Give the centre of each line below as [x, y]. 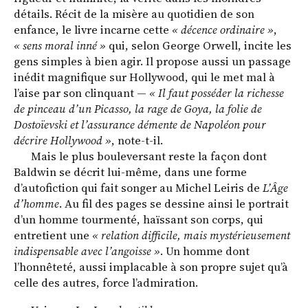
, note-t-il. [137, 141]
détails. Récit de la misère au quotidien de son [134, 14]
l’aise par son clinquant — [81, 93]
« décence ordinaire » [223, 30]
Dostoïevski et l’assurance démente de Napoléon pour [140, 125]
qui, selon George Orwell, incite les [199, 46]
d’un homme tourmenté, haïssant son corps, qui [139, 220]
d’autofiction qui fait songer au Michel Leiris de [138, 188]
